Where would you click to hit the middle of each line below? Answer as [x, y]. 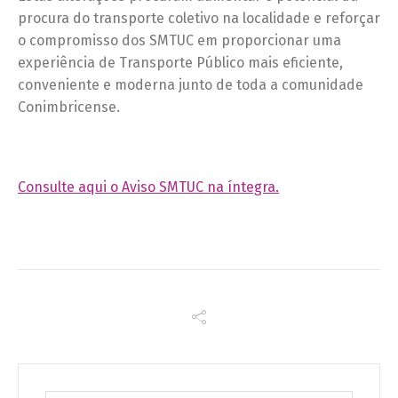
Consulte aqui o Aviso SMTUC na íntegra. [148, 187]
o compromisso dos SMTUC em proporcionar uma [179, 41]
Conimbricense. [69, 107]
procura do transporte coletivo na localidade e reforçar [199, 19]
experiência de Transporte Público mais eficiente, [180, 63]
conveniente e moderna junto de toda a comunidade [191, 85]
